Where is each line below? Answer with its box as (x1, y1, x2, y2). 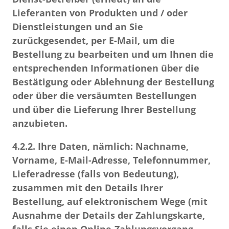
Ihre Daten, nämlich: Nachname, (35, 140, 189, 152)
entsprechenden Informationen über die (12, 62, 199, 74)
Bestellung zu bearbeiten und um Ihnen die (12, 48, 214, 60)
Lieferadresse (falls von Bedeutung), (12, 168, 179, 180)
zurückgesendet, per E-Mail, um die (12, 34, 175, 47)
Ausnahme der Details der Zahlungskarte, (12, 209, 205, 221)
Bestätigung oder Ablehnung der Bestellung (12, 76, 214, 88)
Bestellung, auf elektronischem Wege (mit (12, 195, 208, 208)
